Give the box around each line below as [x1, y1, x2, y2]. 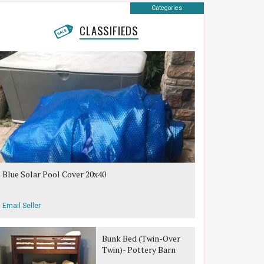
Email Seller [2, 202, 41, 210]
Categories [151, 4, 183, 12]
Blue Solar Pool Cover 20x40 [2, 169, 107, 180]
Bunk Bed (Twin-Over [101, 233, 180, 244]
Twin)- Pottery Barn [101, 244, 176, 255]
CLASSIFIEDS [80, 22, 139, 38]
